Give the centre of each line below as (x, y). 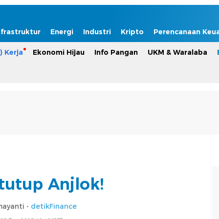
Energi (62, 32)
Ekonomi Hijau (59, 52)
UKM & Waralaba (177, 52)
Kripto (132, 32)
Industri (97, 32)
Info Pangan (116, 52)
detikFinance (54, 206)
